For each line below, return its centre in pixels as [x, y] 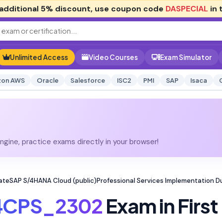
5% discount [66, 9]
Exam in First [160, 205]
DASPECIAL [187, 9]
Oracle [47, 80]
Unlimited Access [39, 57]
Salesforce [87, 80]
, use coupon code [128, 9]
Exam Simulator [186, 57]
